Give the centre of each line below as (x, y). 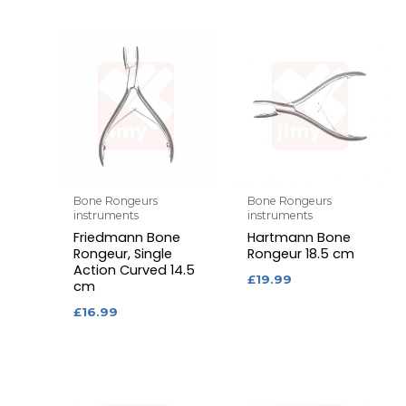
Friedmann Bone (127, 237)
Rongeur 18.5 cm (301, 253)
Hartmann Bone (300, 237)
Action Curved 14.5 (135, 270)
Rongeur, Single (123, 253)
